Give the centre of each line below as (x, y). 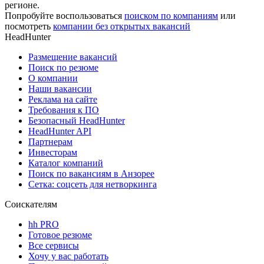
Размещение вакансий (73, 57)
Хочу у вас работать (68, 256)
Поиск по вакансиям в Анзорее (91, 173)
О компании (53, 78)
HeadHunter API (60, 131)
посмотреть (28, 26)
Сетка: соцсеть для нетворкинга (93, 184)
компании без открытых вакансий (122, 26)
